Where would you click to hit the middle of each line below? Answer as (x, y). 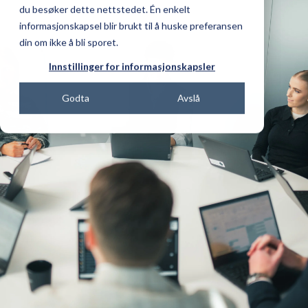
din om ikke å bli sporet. (69, 42)
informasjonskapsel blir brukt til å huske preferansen (131, 25)
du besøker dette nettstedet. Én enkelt (105, 9)
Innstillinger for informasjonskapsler (132, 66)
